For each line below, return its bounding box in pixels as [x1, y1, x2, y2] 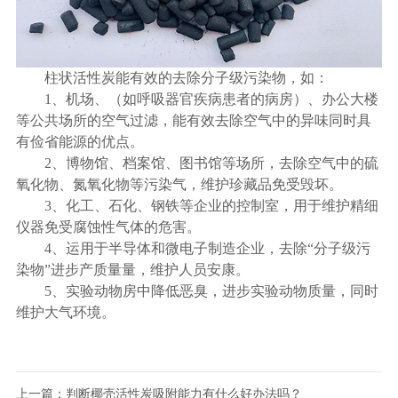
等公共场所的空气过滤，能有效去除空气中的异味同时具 [15, 113, 371, 128]
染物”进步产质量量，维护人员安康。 [15, 262, 250, 277]
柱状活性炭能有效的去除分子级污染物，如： [44, 70, 329, 85]
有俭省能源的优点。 [15, 134, 144, 149]
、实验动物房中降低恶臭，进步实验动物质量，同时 [51, 283, 378, 298]
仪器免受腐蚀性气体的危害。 [15, 219, 201, 235]
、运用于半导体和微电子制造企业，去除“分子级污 [51, 241, 370, 256]
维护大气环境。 [15, 305, 115, 320]
